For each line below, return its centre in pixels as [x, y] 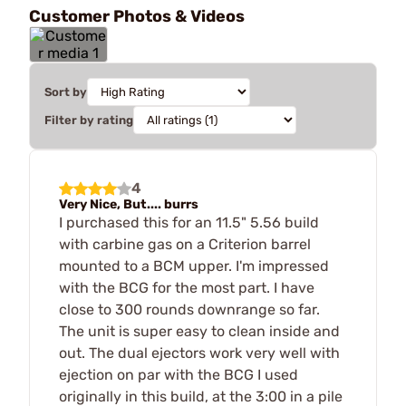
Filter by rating [89, 120]
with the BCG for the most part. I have [187, 287]
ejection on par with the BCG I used [179, 374]
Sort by [66, 92]
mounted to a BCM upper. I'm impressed [194, 266]
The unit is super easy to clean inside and [199, 331]
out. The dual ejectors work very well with [199, 353]
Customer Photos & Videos [137, 16]
